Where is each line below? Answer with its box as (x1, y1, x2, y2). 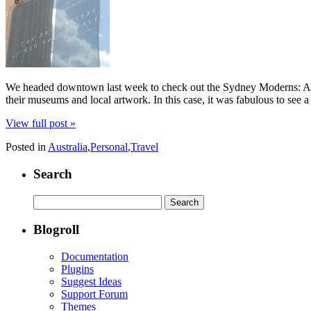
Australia (48, 141, 87, 153)
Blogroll (33, 222, 79, 237)
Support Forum (61, 288, 128, 300)
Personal (90, 141, 128, 153)
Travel (131, 141, 158, 153)
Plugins (61, 263, 94, 275)
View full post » (6, 117, 76, 130)
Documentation (61, 251, 128, 262)
